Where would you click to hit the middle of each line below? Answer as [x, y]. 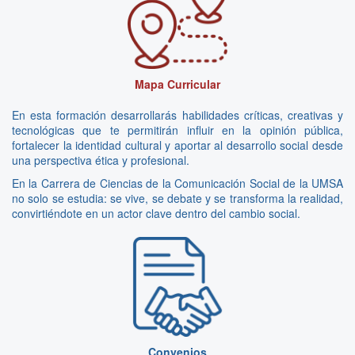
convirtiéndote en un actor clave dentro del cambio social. [156, 214]
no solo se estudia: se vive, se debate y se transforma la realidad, [177, 198]
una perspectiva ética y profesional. [101, 160]
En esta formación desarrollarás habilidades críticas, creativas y [177, 115]
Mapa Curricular [177, 84]
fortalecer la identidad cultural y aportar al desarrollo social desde [177, 145]
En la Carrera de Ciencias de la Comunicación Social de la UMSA [177, 183]
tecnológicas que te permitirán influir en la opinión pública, [177, 130]
